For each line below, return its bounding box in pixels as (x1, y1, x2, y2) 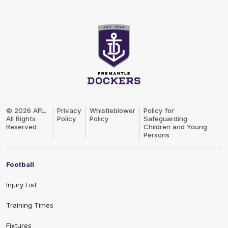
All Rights (6, 115, 36, 123)
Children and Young (144, 123, 208, 131)
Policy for (144, 106, 175, 115)
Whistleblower (90, 106, 136, 115)
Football (6, 160, 34, 169)
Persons (144, 131, 170, 139)
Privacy (57, 106, 82, 115)
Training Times (6, 201, 53, 210)
